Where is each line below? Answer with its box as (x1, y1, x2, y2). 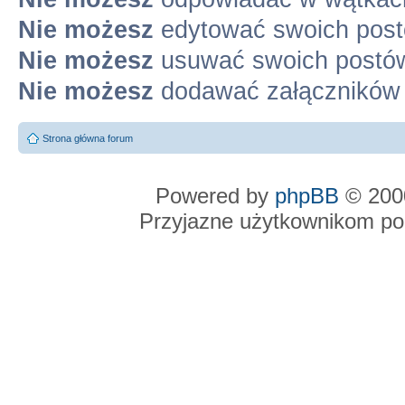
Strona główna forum (42, 132, 133, 144)
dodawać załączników (154, 78, 400, 105)
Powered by (155, 183, 275, 208)
